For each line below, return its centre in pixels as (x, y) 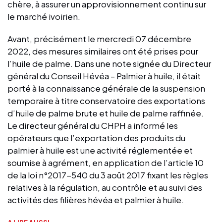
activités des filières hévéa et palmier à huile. (97, 199)
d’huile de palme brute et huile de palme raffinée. (106, 113)
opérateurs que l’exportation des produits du (96, 138)
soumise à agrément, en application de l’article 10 (106, 162)
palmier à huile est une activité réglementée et (100, 150)
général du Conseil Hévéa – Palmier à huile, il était (104, 76)
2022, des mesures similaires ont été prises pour (103, 51)
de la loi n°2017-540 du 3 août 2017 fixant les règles (108, 175)
